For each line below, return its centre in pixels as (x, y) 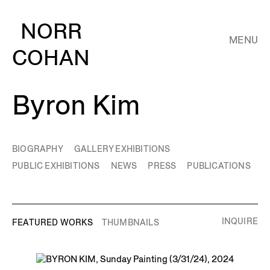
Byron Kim (76, 105)
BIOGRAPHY (38, 149)
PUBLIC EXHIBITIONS (56, 166)
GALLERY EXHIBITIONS (122, 149)
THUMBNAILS (130, 222)
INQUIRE (240, 221)
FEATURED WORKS (52, 222)
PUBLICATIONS (219, 166)
